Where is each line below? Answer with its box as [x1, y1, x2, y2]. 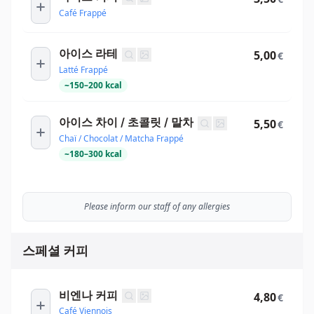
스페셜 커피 [22, 243, 88, 258]
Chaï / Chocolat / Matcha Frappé [59, 132, 184, 144]
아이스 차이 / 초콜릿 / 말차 [59, 114, 193, 129]
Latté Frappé [59, 63, 108, 76]
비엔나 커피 [59, 287, 118, 302]
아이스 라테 [59, 46, 118, 61]
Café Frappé [59, 6, 107, 19]
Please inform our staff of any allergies [84, 200, 230, 212]
